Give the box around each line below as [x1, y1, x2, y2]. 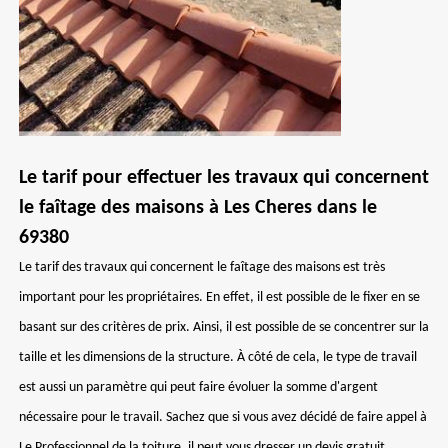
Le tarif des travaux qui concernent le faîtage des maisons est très [19, 260, 385, 275]
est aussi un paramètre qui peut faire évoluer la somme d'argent [19, 380, 378, 395]
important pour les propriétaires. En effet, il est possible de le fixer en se [19, 290, 420, 305]
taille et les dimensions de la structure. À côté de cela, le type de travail [19, 350, 417, 365]
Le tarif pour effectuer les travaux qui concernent [19, 168, 429, 188]
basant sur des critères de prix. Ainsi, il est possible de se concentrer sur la [19, 320, 429, 335]
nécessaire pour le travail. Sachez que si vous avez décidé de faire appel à [19, 410, 427, 425]
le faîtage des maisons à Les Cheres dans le [19, 198, 377, 218]
